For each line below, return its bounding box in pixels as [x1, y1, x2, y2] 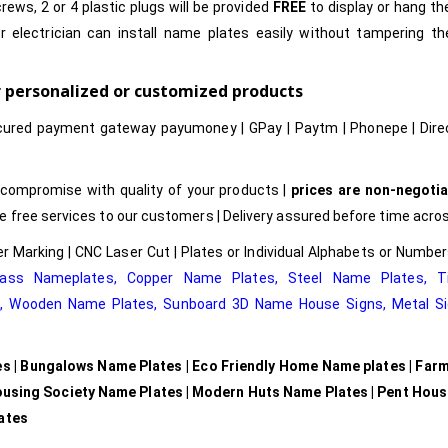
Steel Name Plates [288, 270, 424, 287]
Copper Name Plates [126, 270, 275, 287]
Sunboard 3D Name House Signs [163, 296, 383, 313]
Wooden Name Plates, [9, 296, 158, 313]
